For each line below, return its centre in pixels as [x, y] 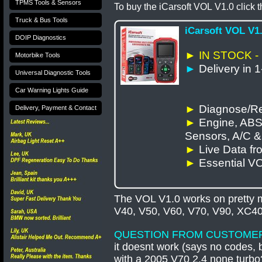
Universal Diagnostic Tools [53, 73]
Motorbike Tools [38, 55]
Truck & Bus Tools [42, 20]
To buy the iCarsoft [154, 7]
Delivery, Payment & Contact [56, 108]
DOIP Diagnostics [41, 37]
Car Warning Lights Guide [52, 90]
